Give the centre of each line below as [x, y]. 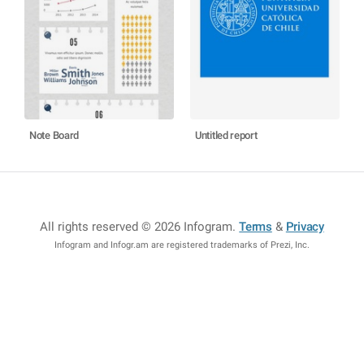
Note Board [54, 135]
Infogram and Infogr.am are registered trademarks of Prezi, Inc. [182, 245]
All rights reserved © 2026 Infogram [136, 227]
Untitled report [226, 135]
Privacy [305, 227]
